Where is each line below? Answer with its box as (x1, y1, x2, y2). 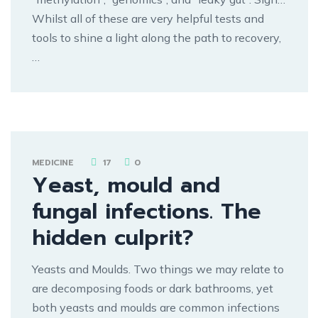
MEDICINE (32, 155, 74, 169)
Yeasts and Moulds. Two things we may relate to (32, 261, 284, 276)
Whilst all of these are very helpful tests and (32, 11, 264, 26)
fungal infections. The (32, 194, 261, 228)
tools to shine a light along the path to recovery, (32, 30, 281, 45)
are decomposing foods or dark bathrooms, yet (32, 280, 273, 295)
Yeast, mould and (32, 168, 220, 202)
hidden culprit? (32, 221, 194, 254)
